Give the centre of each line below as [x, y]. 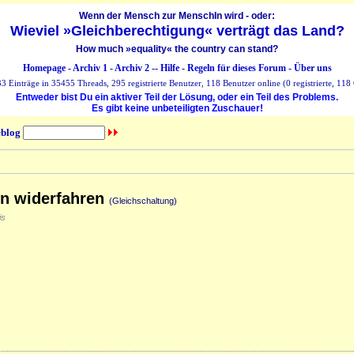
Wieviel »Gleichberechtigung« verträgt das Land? [177, 31]
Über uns [313, 68]
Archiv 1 [90, 68]
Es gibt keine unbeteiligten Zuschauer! [177, 108]
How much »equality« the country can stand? [177, 49]
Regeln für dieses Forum [236, 68]
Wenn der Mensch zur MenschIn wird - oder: [177, 16]
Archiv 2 [132, 68]
